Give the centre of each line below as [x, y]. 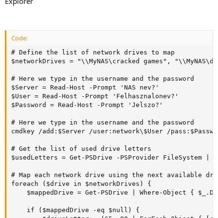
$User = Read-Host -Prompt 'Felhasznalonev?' [95, 96]
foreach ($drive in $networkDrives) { [81, 184]
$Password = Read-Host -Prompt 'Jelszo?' [87, 105]
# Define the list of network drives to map [93, 52]
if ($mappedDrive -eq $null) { [75, 210]
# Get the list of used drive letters [81, 149]
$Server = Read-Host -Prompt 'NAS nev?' [85, 87]
